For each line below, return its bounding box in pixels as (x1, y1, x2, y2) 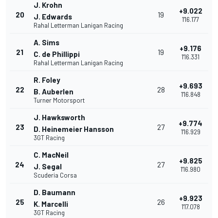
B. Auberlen (34, 87, 73, 96)
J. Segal (34, 162, 62, 171)
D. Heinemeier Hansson (34, 125, 114, 134)
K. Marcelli (34, 200, 68, 209)
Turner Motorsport (34, 96, 85, 105)
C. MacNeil (34, 150, 69, 160)
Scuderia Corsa (34, 171, 77, 180)
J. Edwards (34, 12, 72, 21)
